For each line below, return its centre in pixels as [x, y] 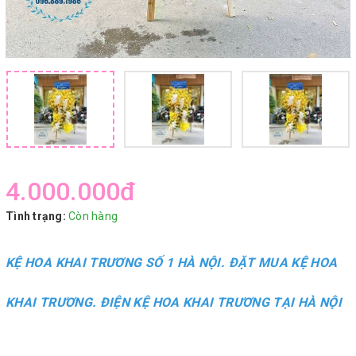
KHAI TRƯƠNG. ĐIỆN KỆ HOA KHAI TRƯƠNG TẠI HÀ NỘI [174, 302]
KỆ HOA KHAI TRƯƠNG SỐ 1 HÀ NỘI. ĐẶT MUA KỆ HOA [172, 262]
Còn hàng [93, 216]
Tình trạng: [36, 216]
